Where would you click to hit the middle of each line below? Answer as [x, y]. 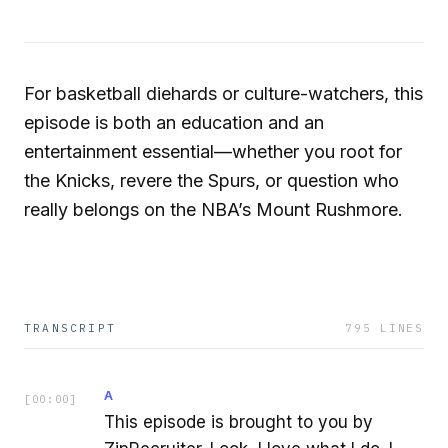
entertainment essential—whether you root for [213, 151]
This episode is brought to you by [238, 421]
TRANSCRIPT [70, 327]
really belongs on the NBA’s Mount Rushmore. [213, 209]
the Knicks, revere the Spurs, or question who [211, 180]
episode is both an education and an [174, 122]
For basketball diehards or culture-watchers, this [223, 93]
